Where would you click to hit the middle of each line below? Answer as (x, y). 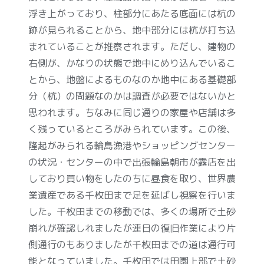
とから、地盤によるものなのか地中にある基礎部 (132, 79)
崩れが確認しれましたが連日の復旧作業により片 (132, 228)
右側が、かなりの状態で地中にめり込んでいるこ (132, 63)
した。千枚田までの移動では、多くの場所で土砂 (132, 211)
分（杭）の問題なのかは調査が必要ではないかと (132, 96)
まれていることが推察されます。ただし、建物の (132, 46)
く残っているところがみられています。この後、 (132, 129)
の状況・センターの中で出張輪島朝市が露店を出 (132, 162)
